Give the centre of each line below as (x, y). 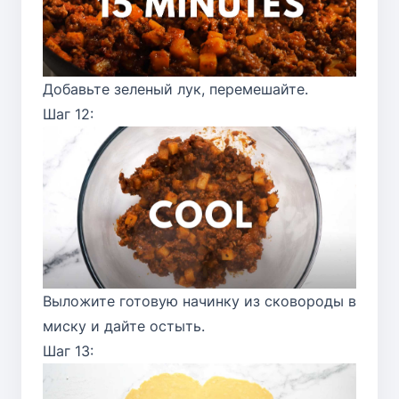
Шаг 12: (68, 114)
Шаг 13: (68, 350)
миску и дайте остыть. (124, 326)
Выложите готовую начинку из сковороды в (199, 301)
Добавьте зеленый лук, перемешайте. (175, 90)
